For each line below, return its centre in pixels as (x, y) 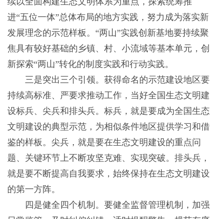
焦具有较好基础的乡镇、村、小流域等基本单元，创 (108, 49)
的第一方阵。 (33, 189)
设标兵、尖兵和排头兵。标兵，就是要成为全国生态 (108, 111)
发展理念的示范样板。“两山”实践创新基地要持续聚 (108, 33)
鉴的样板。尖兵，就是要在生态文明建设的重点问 (104, 142)
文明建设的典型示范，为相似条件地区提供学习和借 (108, 127)
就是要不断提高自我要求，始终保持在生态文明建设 (108, 174)
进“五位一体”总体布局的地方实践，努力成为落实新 (108, 17)
